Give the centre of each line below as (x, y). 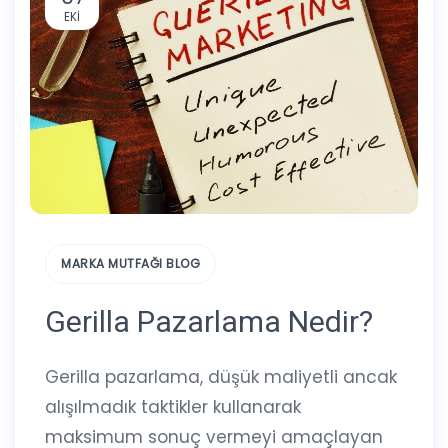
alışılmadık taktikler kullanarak (173, 407)
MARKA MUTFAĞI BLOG (130, 264)
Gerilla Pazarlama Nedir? (209, 322)
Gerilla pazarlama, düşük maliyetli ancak (221, 377)
